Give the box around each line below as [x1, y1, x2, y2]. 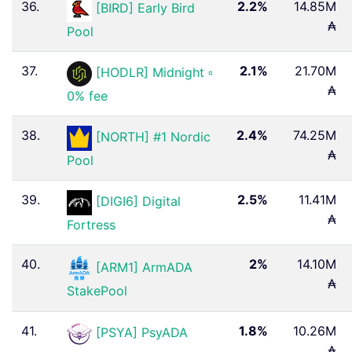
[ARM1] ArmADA [96, 258, 192, 275]
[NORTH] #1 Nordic [96, 129, 211, 145]
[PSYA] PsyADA [96, 324, 188, 341]
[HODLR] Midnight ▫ [96, 64, 213, 81]
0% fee [67, 87, 108, 104]
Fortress [67, 216, 115, 233]
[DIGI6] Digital [96, 193, 181, 210]
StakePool [67, 283, 127, 299]
